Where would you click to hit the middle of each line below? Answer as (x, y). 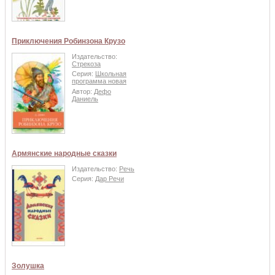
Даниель (85, 99)
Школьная (111, 74)
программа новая (99, 81)
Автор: (83, 91)
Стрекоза (86, 64)
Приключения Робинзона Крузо (68, 41)
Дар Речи (110, 179)
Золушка (28, 265)
